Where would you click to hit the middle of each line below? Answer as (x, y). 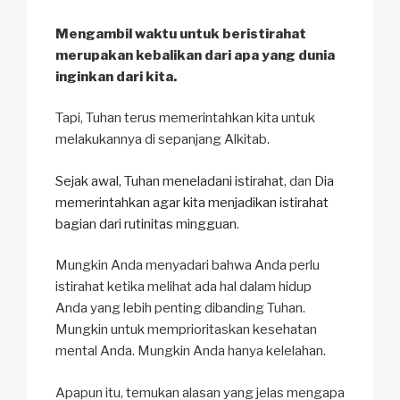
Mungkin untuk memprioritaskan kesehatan (186, 330)
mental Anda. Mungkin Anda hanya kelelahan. (191, 351)
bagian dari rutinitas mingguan (146, 224)
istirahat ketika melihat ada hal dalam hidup (183, 287)
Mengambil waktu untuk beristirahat (181, 33)
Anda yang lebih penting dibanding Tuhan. (180, 308)
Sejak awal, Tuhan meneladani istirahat (170, 181)
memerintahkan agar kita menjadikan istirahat (192, 202)
